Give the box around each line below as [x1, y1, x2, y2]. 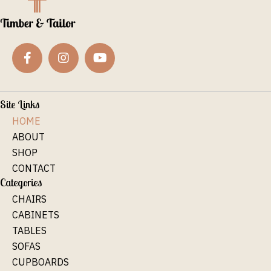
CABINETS [12, 209, 59, 221]
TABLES [12, 224, 47, 237]
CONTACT [12, 162, 56, 175]
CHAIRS [12, 193, 47, 206]
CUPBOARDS [12, 256, 69, 269]
